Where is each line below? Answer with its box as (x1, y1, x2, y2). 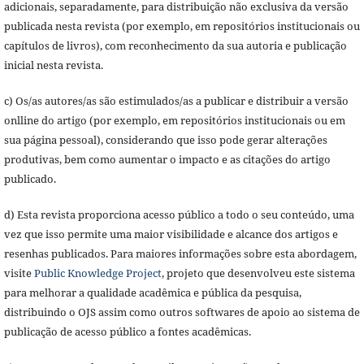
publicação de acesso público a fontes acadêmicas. (3, 324, 251, 340)
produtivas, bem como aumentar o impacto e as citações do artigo (3, 152, 331, 167)
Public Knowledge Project (33, 266, 162, 281)
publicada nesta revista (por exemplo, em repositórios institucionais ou (3, 19, 360, 34)
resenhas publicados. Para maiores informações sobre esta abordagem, (3, 246, 357, 262)
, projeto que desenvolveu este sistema (161, 266, 355, 281)
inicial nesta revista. (3, 58, 103, 73)
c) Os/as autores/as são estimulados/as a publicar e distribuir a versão (3, 93, 349, 109)
